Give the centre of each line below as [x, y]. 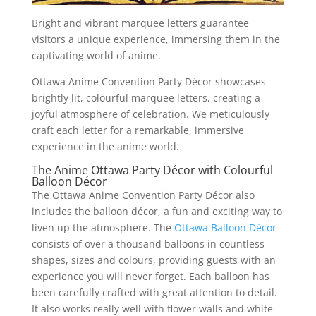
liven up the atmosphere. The [103, 227]
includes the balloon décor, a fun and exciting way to [157, 211]
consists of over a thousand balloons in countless [148, 243]
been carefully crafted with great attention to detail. [154, 292]
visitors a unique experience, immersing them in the [156, 39]
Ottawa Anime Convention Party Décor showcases [148, 81]
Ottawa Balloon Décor [225, 227]
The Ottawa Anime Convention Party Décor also [143, 195]
